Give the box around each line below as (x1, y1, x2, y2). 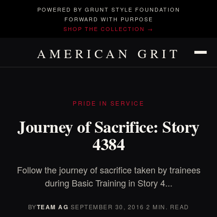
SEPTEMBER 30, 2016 (70, 202, 144, 211)
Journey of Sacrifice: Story (17, 114, 200, 139)
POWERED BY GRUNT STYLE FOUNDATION (37, 5, 180, 13)
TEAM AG (36, 202, 68, 211)
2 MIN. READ (146, 202, 189, 211)
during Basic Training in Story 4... (45, 176, 172, 189)
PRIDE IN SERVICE (73, 99, 144, 107)
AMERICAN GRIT (36, 45, 181, 62)
